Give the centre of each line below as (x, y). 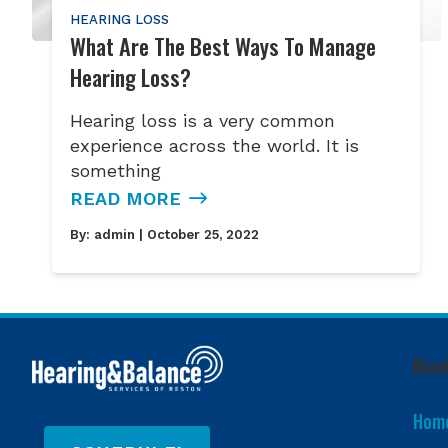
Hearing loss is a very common (203, 120)
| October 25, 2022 (197, 234)
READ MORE (126, 198)
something (116, 170)
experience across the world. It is (215, 145)
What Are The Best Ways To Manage (223, 45)
